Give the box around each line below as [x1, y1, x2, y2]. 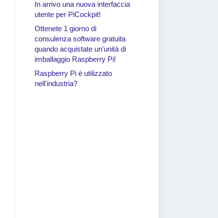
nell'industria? [35, 79, 77, 88]
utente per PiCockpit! [35, 10, 101, 18]
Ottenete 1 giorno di [35, 24, 96, 33]
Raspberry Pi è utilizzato [35, 69, 112, 77]
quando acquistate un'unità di [35, 45, 126, 53]
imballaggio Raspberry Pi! [35, 55, 116, 63]
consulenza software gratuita [35, 35, 126, 43]
